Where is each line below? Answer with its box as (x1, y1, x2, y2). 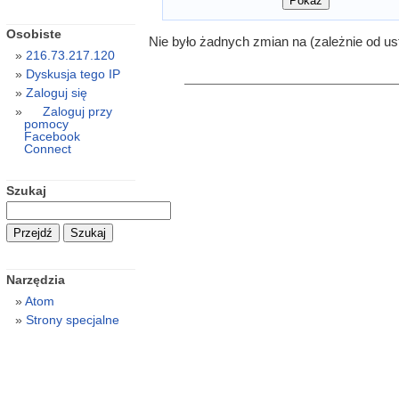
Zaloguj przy (42, 104, 112, 119)
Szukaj (5, 183, 46, 198)
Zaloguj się (25, 85, 87, 101)
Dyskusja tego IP (25, 67, 120, 82)
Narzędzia (5, 273, 65, 287)
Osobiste (5, 27, 61, 42)
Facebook (23, 129, 80, 144)
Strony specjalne (25, 313, 119, 328)
